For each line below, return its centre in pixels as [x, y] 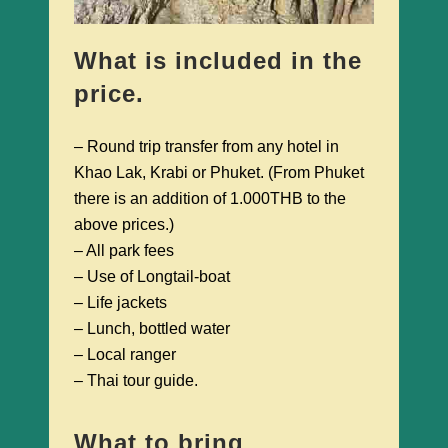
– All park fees [124, 251]
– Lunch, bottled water [152, 329]
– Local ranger [125, 355]
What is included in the [218, 61]
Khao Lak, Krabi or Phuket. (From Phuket [219, 173]
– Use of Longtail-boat [152, 277]
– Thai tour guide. [136, 381]
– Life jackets [120, 303]
